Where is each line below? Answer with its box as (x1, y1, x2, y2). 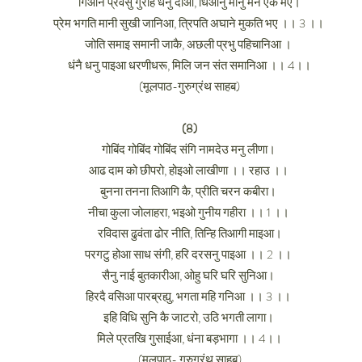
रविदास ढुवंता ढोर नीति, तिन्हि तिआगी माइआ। (97, 225, 282, 242)
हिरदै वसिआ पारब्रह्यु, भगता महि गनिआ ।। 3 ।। (86, 288, 293, 305)
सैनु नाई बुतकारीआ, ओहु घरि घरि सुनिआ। (102, 267, 277, 284)
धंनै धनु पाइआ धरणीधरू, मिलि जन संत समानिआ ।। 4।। (68, 57, 311, 74)
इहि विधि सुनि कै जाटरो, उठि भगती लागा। (103, 309, 276, 326)
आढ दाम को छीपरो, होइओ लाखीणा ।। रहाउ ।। (88, 162, 291, 179)
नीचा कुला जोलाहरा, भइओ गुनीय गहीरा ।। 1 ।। (87, 204, 292, 221)
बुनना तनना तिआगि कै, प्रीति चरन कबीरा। (100, 183, 279, 200)
